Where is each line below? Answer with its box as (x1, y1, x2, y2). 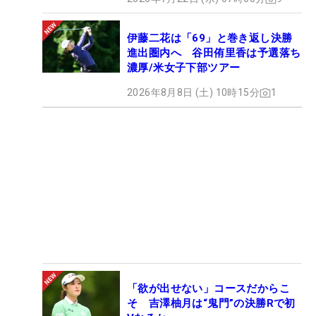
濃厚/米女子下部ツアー (127, 61, 241, 75)
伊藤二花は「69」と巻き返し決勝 (127, 32, 293, 45)
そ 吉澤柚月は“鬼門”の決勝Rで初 (127, 297, 296, 310)
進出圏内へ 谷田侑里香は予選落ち (127, 47, 301, 60)
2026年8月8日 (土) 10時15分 (127, 87, 260, 99)
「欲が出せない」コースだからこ (127, 282, 290, 296)
